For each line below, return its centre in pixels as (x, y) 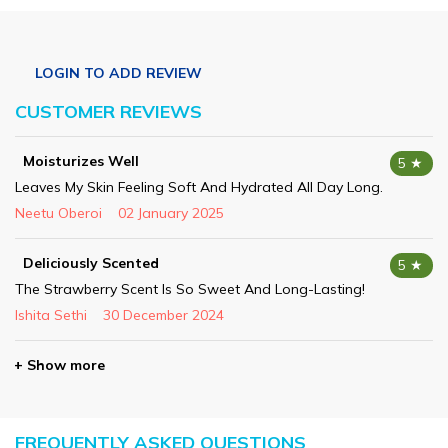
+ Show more (59, 364)
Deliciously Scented (91, 262)
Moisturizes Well (81, 160)
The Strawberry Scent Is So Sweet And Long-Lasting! (190, 288)
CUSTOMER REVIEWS (108, 111)
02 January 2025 (171, 212)
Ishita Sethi (51, 314)
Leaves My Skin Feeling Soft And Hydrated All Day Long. (199, 186)
